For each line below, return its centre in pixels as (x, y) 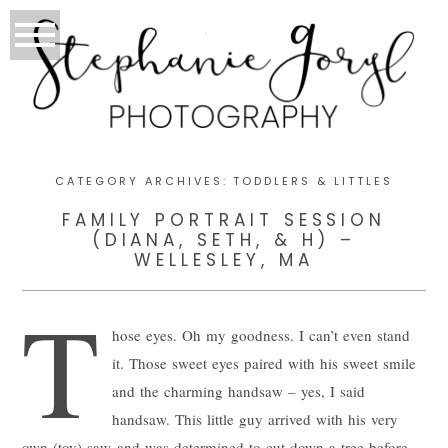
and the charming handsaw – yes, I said (238, 390)
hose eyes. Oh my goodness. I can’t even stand (261, 334)
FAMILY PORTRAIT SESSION (224, 219)
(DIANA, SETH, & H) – (224, 239)
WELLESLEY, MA (224, 259)
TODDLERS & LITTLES (313, 180)
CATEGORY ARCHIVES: (144, 180)
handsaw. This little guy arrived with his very (255, 418)
